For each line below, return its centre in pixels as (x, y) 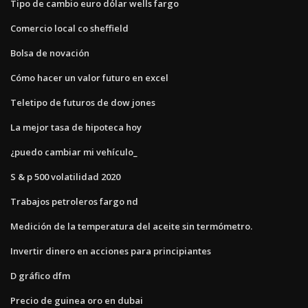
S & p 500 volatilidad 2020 (65, 176)
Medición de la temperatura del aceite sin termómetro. (131, 226)
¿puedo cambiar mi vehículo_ (74, 152)
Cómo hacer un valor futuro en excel (89, 77)
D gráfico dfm (40, 275)
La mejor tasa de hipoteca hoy (76, 127)
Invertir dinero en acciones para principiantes (111, 251)
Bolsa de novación (50, 53)
